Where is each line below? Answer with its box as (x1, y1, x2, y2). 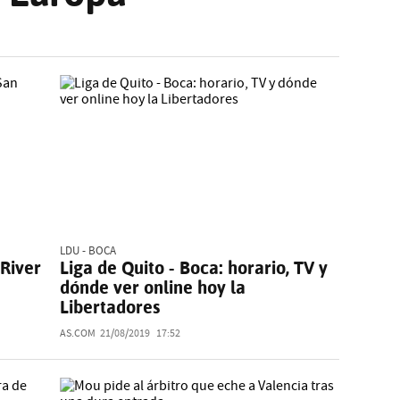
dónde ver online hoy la (60, 277, 246, 299)
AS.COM (60, 327, 96, 341)
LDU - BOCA (60, 244, 117, 259)
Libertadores (60, 296, 162, 319)
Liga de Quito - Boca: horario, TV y (60, 257, 329, 279)
